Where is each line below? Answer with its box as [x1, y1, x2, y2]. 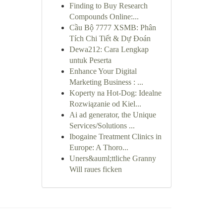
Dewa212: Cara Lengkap [69, 45, 149, 54]
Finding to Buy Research [69, 1, 148, 10]
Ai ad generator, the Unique [69, 111, 156, 119]
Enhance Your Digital [69, 67, 137, 75]
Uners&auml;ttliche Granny [69, 154, 156, 163]
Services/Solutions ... [69, 121, 135, 130]
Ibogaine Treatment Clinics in [69, 132, 162, 141]
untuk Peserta [69, 56, 111, 64]
